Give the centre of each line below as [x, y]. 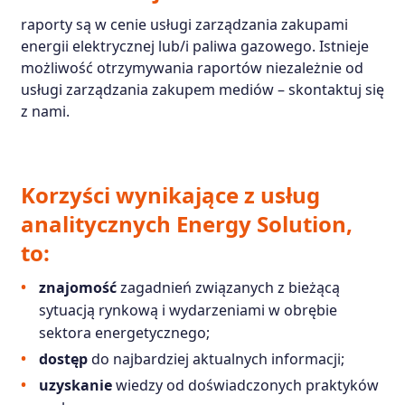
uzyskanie [75, 385]
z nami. [45, 111]
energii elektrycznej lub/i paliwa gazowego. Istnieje [194, 46]
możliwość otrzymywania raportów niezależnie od [192, 67]
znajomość [77, 287]
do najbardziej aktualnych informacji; [216, 358]
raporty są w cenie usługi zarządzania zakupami [184, 24]
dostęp [63, 358]
